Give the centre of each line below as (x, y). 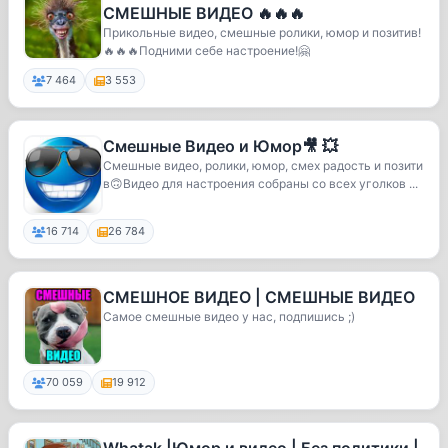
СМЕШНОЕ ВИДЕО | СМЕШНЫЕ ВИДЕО (259, 297)
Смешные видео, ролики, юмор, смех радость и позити (263, 165)
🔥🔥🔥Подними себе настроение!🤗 (206, 50)
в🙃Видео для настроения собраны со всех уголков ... (260, 183)
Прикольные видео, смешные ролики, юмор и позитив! (262, 32)
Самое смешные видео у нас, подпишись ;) (229, 316)
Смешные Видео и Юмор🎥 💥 (220, 146)
